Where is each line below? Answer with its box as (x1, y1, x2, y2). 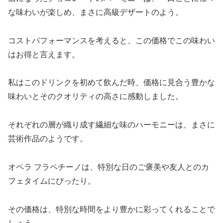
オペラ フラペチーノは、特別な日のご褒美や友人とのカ (8, 163, 209, 172)
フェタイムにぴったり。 (8, 177, 96, 186)
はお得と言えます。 (8, 50, 80, 59)
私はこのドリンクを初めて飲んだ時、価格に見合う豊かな (8, 78, 215, 87)
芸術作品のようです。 (8, 134, 88, 143)
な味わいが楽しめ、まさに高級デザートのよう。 (8, 7, 183, 16)
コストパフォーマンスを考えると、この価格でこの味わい (8, 36, 215, 45)
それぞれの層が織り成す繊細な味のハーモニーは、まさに (8, 120, 215, 129)
